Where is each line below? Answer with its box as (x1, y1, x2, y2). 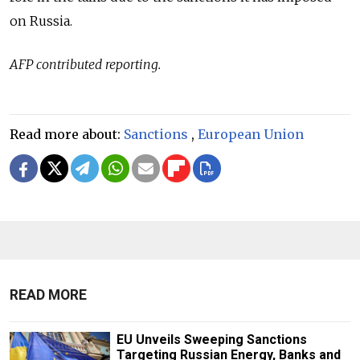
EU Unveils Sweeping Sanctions (116, 332, 307, 348)
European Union (198, 126, 304, 143)
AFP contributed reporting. (10, 56, 161, 73)
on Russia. (10, 13, 72, 30)
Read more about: (10, 126, 124, 143)
